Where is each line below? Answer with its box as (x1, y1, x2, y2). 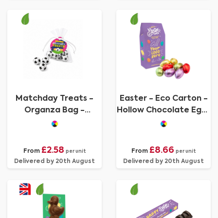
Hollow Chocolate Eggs (116, 107, 211, 114)
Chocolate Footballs (13, 118, 96, 126)
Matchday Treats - (16, 95, 93, 103)
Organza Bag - (24, 107, 85, 114)
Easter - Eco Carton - (119, 95, 208, 103)
